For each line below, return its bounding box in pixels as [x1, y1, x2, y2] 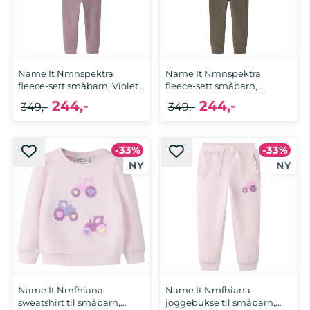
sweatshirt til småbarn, [18, 297, 120, 309]
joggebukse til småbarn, [165, 297, 275, 309]
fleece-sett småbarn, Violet [18, 80, 138, 92]
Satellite [165, 93, 203, 104]
